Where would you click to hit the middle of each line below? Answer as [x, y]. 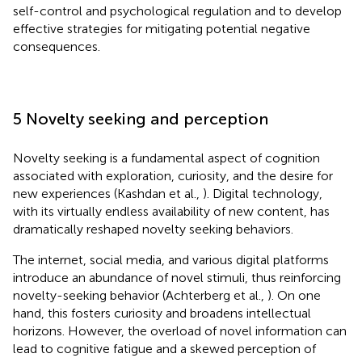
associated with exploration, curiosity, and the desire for [173, 175]
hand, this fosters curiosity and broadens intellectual [162, 313]
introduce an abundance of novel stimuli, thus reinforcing [177, 277]
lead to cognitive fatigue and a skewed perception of [164, 348]
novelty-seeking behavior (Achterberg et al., [140, 295]
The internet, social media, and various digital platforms [171, 259]
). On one [294, 295]
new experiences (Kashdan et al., [108, 193]
